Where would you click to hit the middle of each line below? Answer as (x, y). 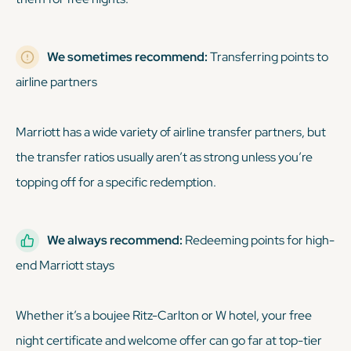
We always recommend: (115, 240)
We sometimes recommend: (127, 56)
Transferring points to (268, 56)
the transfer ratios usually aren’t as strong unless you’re (164, 157)
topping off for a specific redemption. (116, 182)
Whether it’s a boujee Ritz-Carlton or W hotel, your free (164, 315)
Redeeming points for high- (259, 240)
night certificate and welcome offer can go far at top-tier (169, 340)
